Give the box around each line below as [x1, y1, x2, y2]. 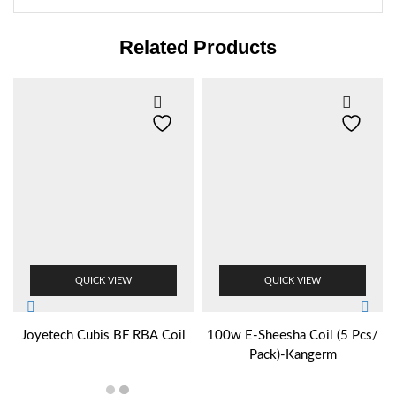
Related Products [119, 35, 277, 58]
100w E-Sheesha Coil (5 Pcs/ [207, 328, 378, 342]
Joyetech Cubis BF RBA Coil [21, 328, 186, 342]
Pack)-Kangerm [248, 347, 337, 362]
